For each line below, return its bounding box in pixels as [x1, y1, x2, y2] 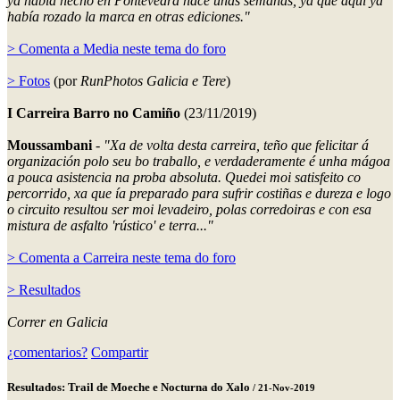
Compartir [91, 344, 148, 360]
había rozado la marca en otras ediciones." [7, 8, 250, 24]
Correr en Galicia [7, 313, 108, 329]
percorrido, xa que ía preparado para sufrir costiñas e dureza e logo [7, 185, 391, 201]
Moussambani [7, 137, 92, 153]
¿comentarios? [7, 344, 87, 360]
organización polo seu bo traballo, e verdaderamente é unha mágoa [7, 153, 390, 169]
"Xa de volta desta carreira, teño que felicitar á [104, 137, 369, 153]
